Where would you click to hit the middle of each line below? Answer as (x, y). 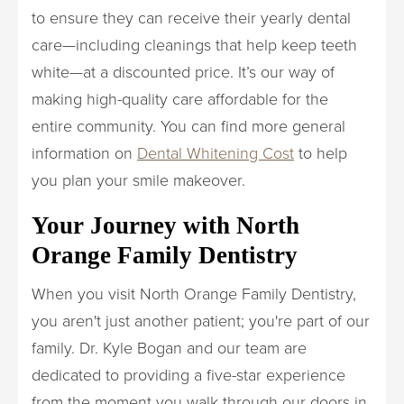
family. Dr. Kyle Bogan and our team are (169, 347)
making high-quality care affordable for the (180, 98)
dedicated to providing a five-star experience (188, 374)
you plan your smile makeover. (138, 179)
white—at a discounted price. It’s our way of (183, 71)
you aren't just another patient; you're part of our (201, 320)
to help (321, 152)
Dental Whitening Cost (216, 152)
